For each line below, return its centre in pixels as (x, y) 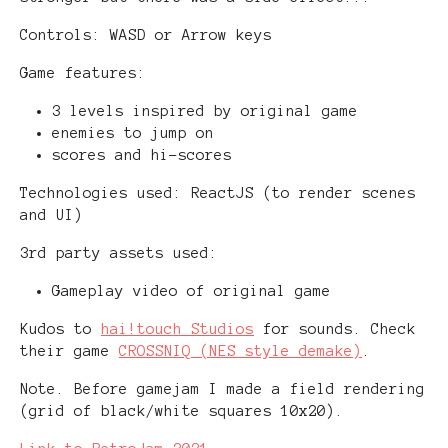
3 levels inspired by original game (205, 111)
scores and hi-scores (142, 155)
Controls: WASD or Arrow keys (146, 35)
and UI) (51, 215)
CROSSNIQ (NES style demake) (240, 351)
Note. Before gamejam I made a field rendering (222, 389)
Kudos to (60, 329)
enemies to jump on (133, 133)
